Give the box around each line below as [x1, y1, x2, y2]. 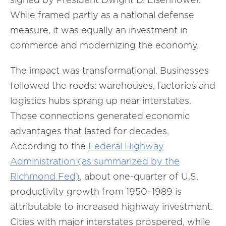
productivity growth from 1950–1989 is [10, 186, 182, 197]
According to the [10, 141, 88, 151]
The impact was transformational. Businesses [10, 65, 209, 76]
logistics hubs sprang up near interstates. [10, 95, 191, 106]
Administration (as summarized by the [10, 156, 180, 166]
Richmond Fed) [10, 171, 80, 182]
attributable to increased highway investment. [10, 201, 213, 212]
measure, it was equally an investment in [10, 25, 188, 35]
